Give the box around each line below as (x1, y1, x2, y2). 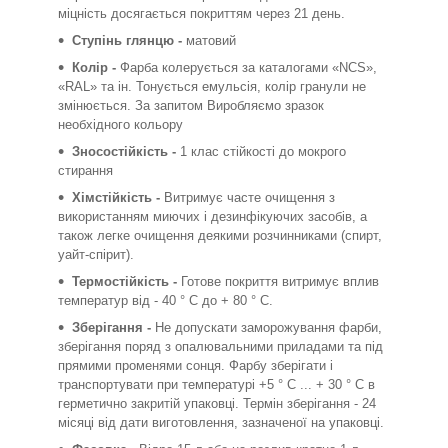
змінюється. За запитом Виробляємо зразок (58, 98, 324, 114)
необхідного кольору (58, 117, 183, 133)
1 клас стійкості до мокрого (180, 144, 346, 160)
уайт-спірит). (58, 247, 134, 263)
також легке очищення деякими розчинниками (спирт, (58, 228, 382, 244)
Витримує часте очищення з (164, 190, 335, 206)
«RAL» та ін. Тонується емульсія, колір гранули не (58, 79, 366, 95)
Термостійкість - (72, 274, 181, 290)
